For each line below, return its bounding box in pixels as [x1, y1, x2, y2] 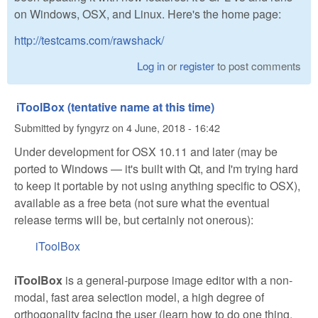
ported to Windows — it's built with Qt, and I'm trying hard [14, 160, 298, 177]
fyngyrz [77, 120, 109, 136]
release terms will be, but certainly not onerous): [14, 211, 253, 228]
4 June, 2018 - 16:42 [126, 120, 220, 136]
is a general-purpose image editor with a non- [62, 271, 292, 288]
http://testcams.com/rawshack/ [14, 32, 164, 49]
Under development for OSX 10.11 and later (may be [14, 143, 278, 160]
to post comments [214, 57, 302, 73]
